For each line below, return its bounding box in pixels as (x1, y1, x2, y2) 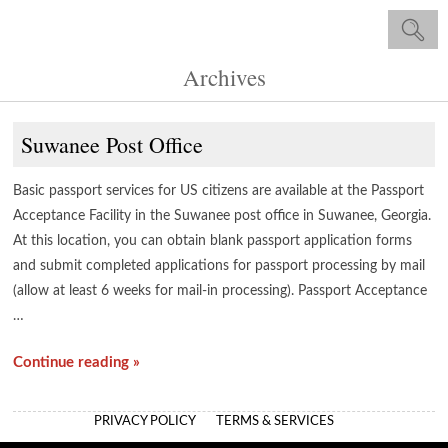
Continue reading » (13, 355, 141, 370)
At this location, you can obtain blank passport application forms (13, 234, 413, 248)
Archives (182, 62, 266, 92)
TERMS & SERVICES (216, 415, 334, 428)
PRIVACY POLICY (94, 415, 196, 428)
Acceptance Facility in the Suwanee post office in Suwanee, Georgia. (13, 209, 432, 223)
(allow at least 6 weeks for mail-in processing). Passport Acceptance (13, 284, 428, 298)
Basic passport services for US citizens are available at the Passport (13, 184, 425, 198)
